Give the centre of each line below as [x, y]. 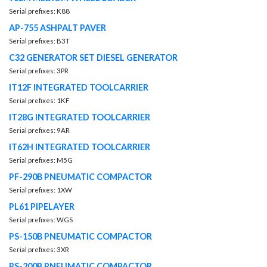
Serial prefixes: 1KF [39, 100]
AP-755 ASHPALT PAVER [58, 28]
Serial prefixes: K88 [39, 11]
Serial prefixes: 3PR [39, 71]
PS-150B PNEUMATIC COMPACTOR [80, 236]
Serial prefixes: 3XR [39, 249]
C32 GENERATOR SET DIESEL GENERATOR [93, 58]
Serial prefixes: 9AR [39, 130]
